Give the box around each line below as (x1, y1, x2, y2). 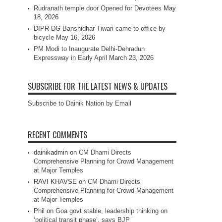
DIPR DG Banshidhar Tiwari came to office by (34, 25, 166, 33)
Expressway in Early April (34, 54, 107, 62)
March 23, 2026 (109, 54, 154, 62)
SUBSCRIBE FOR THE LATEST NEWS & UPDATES (28, 80, 167, 93)
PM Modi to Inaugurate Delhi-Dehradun (34, 45, 145, 53)
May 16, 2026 (56, 34, 95, 42)
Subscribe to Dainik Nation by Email (28, 100, 131, 108)
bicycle (34, 34, 54, 42)
